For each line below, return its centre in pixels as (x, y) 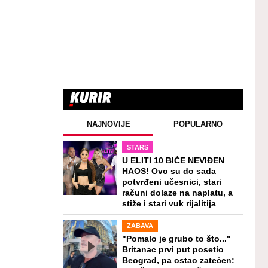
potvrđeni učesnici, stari (171, 182)
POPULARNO (198, 124)
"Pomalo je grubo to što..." (176, 239)
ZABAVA (140, 226)
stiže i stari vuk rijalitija (169, 204)
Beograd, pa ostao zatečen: (178, 261)
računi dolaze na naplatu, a (177, 193)
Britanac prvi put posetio (173, 250)
